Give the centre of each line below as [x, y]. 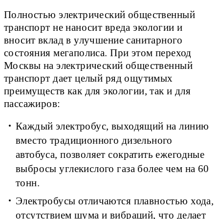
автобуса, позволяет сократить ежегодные [110, 155]
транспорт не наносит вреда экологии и [93, 28]
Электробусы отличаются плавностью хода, [115, 201]
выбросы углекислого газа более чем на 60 [112, 169]
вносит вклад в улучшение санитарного [93, 40]
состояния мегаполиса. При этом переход [98, 53]
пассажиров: [32, 104]
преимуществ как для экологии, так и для [98, 91]
